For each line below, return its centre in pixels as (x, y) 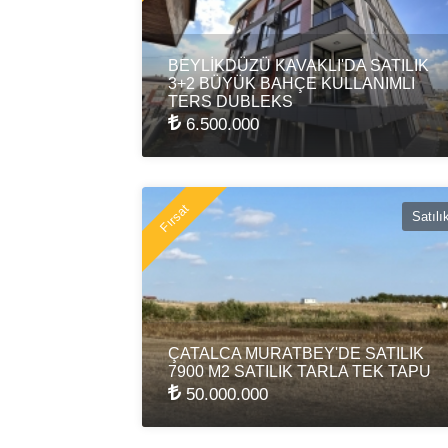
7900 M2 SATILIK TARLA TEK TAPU (299, 371)
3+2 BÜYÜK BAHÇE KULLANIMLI (291, 83)
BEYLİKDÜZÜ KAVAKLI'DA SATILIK (298, 65)
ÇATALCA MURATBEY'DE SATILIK (296, 353)
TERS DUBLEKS (230, 101)
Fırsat (174, 218)
